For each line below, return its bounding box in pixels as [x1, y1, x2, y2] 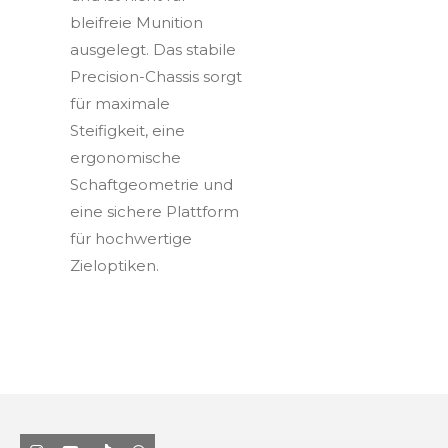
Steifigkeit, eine [70, 120, 185, 140]
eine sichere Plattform [70, 201, 239, 221]
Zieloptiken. [70, 255, 159, 275]
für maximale [70, 93, 170, 113]
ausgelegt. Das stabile [70, 39, 236, 59]
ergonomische [70, 147, 181, 167]
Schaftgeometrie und [70, 174, 233, 194]
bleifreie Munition [70, 12, 203, 32]
